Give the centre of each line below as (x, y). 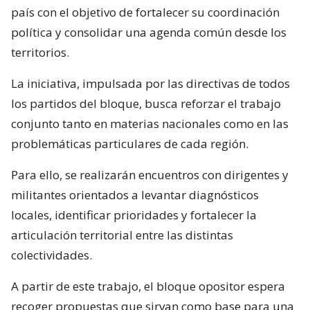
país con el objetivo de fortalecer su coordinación (145, 12)
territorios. (40, 52)
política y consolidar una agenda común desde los (149, 32)
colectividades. (52, 255)
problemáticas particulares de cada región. (130, 143)
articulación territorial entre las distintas (122, 235)
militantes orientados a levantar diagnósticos (135, 194)
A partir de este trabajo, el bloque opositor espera (148, 286)
